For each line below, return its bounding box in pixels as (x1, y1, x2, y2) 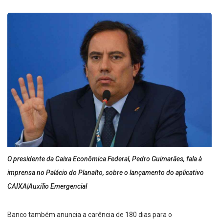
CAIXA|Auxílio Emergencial (7, 182, 87, 191)
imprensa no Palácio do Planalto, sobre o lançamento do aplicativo (7, 169, 204, 177)
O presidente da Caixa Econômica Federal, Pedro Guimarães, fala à (7, 155, 202, 163)
